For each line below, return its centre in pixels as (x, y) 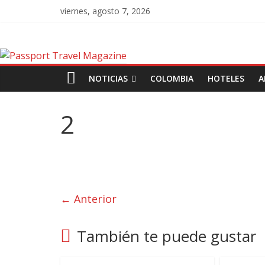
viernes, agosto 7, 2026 (105, 11)
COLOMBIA (172, 78)
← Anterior (88, 199)
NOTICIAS (108, 78)
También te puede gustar (167, 236)
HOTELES (226, 78)
